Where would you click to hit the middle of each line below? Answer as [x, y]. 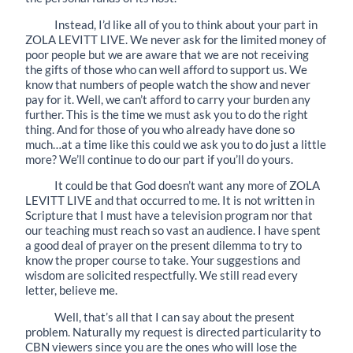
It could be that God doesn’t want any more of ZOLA [188, 186]
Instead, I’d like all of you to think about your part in [186, 24]
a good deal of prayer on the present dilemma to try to [163, 245]
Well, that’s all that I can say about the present [175, 317]
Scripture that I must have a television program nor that [169, 216]
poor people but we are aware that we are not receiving [167, 54]
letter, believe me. [71, 290]
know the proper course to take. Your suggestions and [163, 260]
